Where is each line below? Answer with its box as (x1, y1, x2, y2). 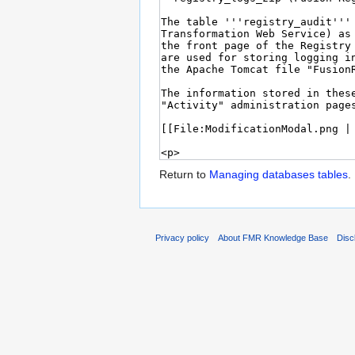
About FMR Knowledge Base (218, 232, 329, 242)
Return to (159, 168, 209, 181)
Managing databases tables (209, 168, 348, 181)
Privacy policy (155, 232, 209, 242)
